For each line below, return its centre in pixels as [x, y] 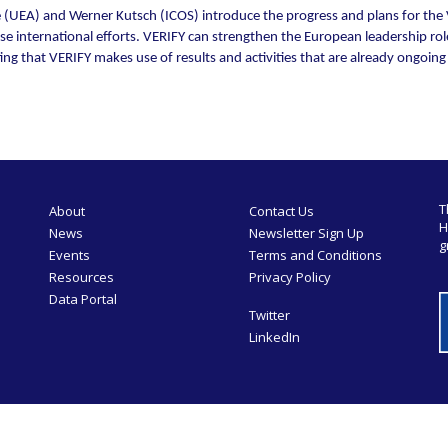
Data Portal [83, 298]
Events [69, 254]
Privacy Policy [290, 276]
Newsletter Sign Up [306, 232]
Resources [81, 276]
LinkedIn [274, 336]
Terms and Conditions [315, 254]
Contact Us [281, 210]
